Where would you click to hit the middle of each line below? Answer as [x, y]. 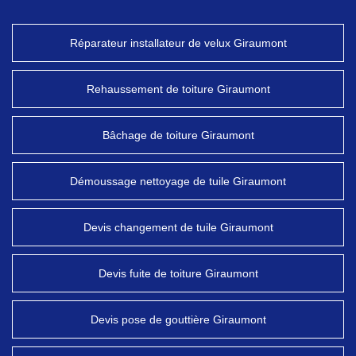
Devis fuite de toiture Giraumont [178, 273]
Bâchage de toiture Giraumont [178, 135]
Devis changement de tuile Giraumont [178, 227]
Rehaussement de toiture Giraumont [178, 89]
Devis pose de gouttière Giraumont [178, 319]
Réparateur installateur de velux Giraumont [178, 43]
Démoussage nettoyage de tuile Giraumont [178, 181]
